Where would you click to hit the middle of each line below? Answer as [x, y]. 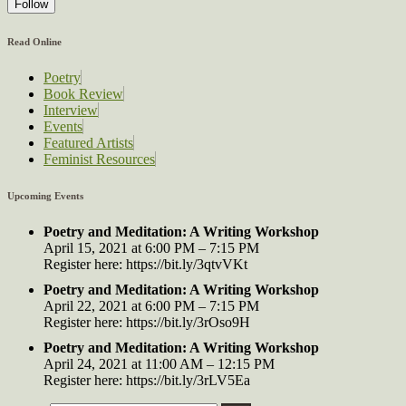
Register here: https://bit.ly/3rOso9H [147, 322]
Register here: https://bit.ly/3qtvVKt [145, 264]
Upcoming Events [45, 195]
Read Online [34, 41]
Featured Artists [88, 142]
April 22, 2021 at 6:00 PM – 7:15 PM [151, 305]
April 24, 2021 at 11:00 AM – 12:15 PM [159, 363]
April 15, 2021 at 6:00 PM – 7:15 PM [151, 247]
